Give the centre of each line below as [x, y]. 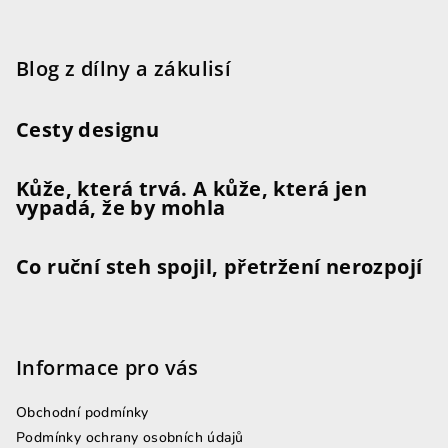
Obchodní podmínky [82, 412]
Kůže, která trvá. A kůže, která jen [191, 188]
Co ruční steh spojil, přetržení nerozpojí [219, 266]
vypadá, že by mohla [121, 207]
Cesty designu [88, 129]
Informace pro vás [107, 367]
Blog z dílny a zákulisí [124, 68]
